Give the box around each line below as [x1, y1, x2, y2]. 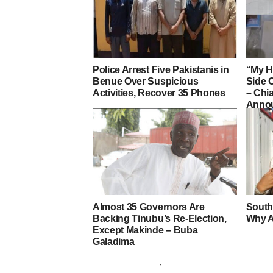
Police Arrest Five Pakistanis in [93, 64, 229, 75]
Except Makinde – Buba [93, 224, 198, 235]
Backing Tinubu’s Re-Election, [93, 213, 227, 224]
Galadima [93, 236, 135, 247]
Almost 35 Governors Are [93, 201, 205, 212]
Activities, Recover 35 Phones [93, 87, 225, 98]
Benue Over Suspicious [93, 76, 199, 87]
